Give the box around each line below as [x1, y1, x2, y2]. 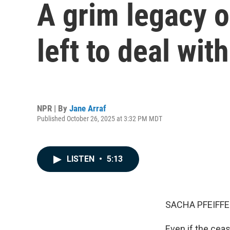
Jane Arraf [69, 103, 106, 113]
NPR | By [37, 103, 69, 113]
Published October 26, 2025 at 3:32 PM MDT [37, 114, 162, 123]
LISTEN [67, 154, 97, 164]
